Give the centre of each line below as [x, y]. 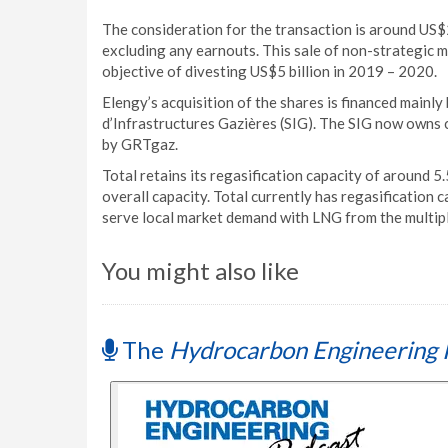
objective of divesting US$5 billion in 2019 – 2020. [269, 71]
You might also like [200, 270]
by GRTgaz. [140, 144]
